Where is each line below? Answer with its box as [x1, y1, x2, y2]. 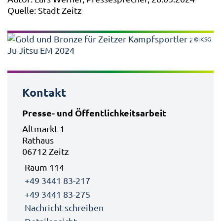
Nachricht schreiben [25, 202, 104, 213]
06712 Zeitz [22, 146, 69, 156]
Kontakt [22, 85, 66, 100]
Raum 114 [25, 161, 64, 172]
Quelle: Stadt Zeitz [7, 4, 83, 15]
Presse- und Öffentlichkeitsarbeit [22, 107, 166, 118]
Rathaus [22, 134, 54, 145]
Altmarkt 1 [22, 123, 65, 134]
